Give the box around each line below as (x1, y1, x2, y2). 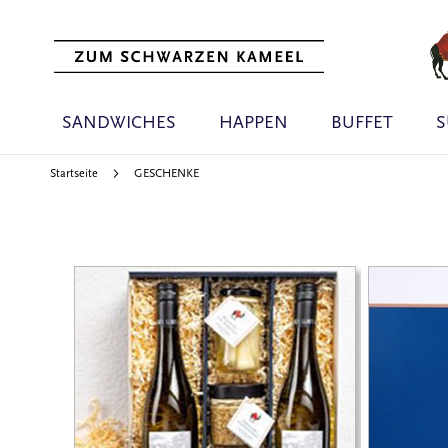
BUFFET (330, 112, 393, 133)
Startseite (50, 167, 101, 180)
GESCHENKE (134, 167, 199, 180)
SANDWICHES (61, 112, 176, 133)
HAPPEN (218, 112, 288, 133)
